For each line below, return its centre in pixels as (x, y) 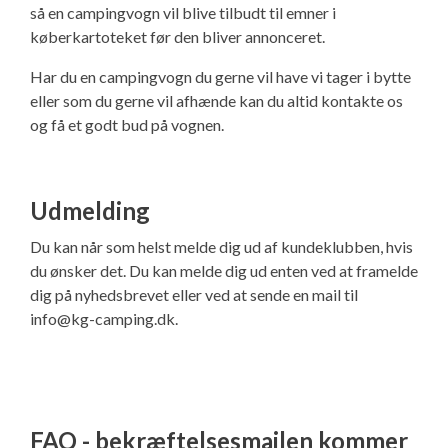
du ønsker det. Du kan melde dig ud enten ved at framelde (224, 270)
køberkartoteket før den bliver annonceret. (177, 36)
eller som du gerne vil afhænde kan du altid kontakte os (216, 100)
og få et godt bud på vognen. (127, 124)
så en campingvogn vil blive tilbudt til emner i (183, 12)
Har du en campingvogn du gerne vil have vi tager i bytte (220, 76)
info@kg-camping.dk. (104, 318)
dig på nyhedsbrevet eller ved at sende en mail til (194, 294)
